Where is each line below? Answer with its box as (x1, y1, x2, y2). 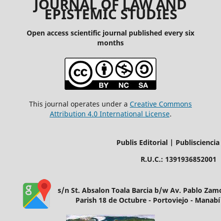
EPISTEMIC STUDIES (44, 4, 177, 24)
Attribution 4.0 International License (49, 109, 170, 119)
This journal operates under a (29, 99, 130, 109)
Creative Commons (130, 99, 192, 109)
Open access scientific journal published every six (27, 28, 194, 38)
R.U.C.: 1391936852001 (140, 154, 217, 164)
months (97, 38, 124, 48)
